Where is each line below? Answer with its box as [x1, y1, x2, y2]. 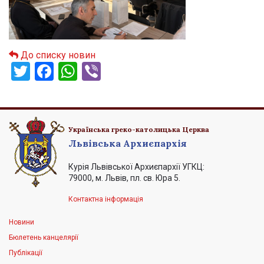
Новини [9, 218, 34, 227]
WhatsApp [77, 60, 162, 83]
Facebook [54, 60, 132, 83]
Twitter [30, 60, 88, 83]
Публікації [9, 249, 42, 258]
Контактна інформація [68, 195, 143, 204]
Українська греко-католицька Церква [68, 125, 209, 134]
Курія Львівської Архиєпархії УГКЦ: [68, 162, 204, 172]
